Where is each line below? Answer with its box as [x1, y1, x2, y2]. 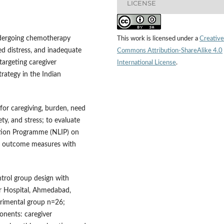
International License [117, 59, 176, 66]
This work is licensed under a [117, 35, 199, 42]
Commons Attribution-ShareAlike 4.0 [117, 47, 222, 54]
